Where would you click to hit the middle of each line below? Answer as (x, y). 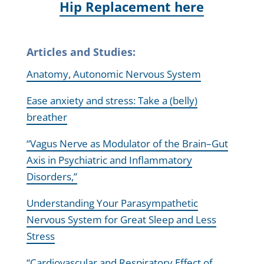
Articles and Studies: (81, 52)
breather (47, 117)
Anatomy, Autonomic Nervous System (113, 74)
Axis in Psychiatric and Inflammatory (109, 160)
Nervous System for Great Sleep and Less (121, 220)
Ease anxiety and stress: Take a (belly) (112, 101)
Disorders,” (52, 177)
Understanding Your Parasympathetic (112, 203)
